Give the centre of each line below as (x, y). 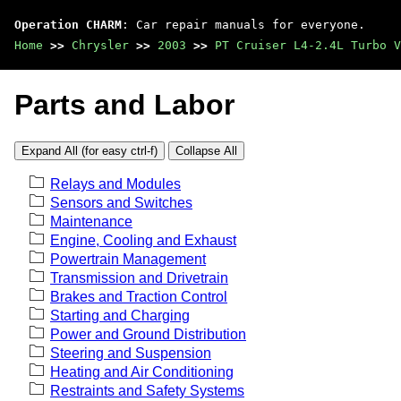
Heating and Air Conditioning (142, 371)
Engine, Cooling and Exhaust (143, 240)
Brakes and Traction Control (139, 296)
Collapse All (206, 150)
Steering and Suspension (131, 353)
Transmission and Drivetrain (139, 277)
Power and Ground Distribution (148, 334)
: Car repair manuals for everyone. (243, 25)
